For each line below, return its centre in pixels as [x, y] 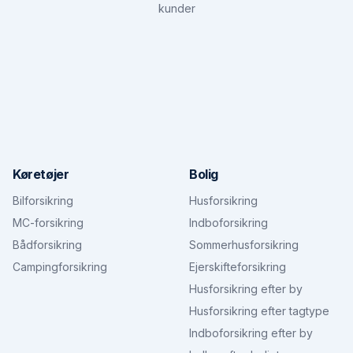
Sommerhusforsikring [244, 245]
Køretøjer [41, 174]
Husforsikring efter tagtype [259, 311]
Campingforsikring [60, 267]
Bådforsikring [47, 245]
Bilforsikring [43, 201]
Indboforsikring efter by [251, 333]
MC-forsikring [48, 223]
